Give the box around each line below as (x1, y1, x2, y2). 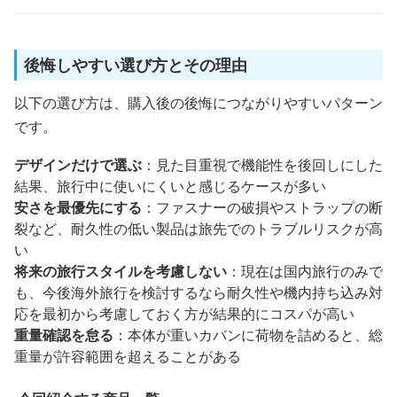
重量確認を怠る (14, 325, 113, 345)
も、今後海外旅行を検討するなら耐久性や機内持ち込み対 (14, 283, 383, 302)
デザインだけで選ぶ (14, 155, 142, 175)
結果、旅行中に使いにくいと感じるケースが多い (14, 176, 326, 196)
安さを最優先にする (14, 198, 142, 217)
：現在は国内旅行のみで (227, 261, 383, 281)
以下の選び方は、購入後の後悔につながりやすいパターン (14, 93, 383, 113)
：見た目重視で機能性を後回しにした (142, 155, 383, 175)
